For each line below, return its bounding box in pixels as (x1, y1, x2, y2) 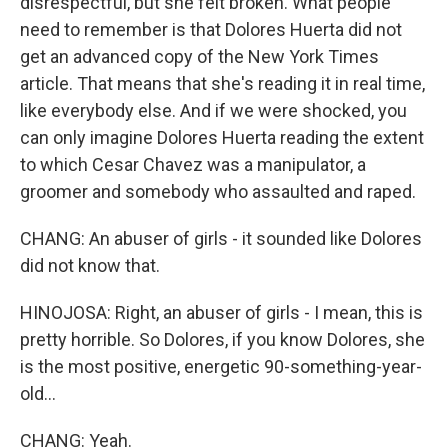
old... (20, 383, 56, 404)
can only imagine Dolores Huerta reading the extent (20, 127, 424, 148)
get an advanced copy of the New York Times (20, 46, 379, 67)
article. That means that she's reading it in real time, (20, 73, 425, 94)
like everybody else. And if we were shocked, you (20, 100, 407, 121)
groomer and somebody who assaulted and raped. (20, 181, 416, 202)
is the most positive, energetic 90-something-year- (20, 356, 422, 377)
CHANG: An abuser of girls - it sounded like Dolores (20, 228, 422, 249)
